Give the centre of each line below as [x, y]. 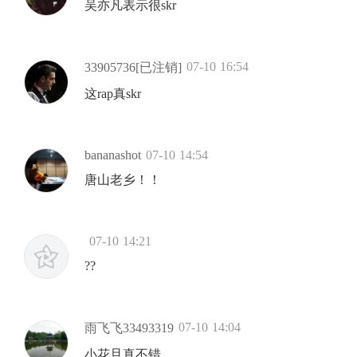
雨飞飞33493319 [129, 328]
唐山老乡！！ [123, 180]
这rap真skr [113, 94]
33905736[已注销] [133, 68]
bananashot [113, 155]
